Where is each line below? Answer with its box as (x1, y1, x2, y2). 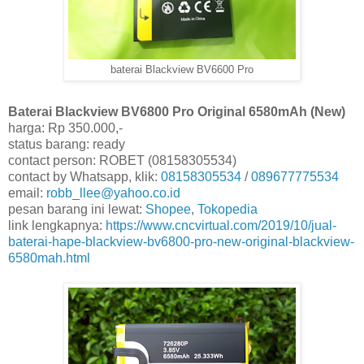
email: (8, 186, 46, 201)
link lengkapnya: (8, 219, 106, 233)
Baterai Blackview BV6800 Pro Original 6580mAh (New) (8, 105, 345, 119)
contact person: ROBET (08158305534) (8, 154, 236, 168)
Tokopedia (197, 202, 258, 217)
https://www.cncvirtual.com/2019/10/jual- (106, 219, 336, 233)
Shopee (145, 202, 191, 217)
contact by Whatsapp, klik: (8, 170, 161, 184)
